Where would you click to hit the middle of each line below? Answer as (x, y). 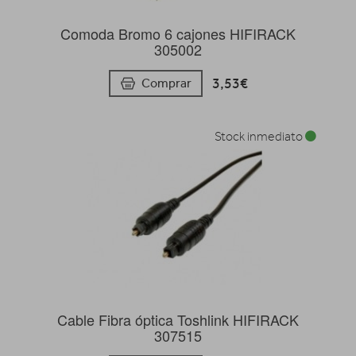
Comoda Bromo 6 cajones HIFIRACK (178, 34)
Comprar (166, 83)
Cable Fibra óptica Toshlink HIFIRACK (178, 319)
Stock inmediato (260, 136)
